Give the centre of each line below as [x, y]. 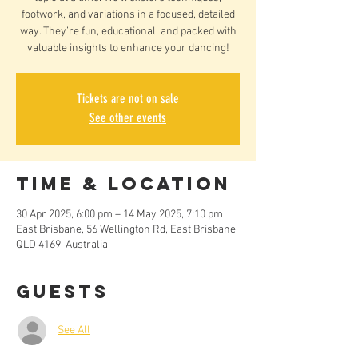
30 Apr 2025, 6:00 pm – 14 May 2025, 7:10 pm [119, 214]
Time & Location [123, 183]
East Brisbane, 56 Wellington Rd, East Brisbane [126, 229]
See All [74, 331]
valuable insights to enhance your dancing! [128, 48]
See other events [128, 117]
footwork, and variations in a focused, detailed [128, 14]
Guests [62, 291]
